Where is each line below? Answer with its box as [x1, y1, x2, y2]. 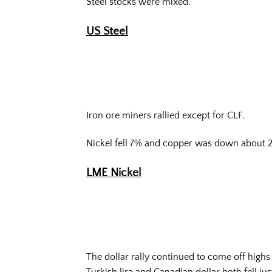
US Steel [86, 24, 128, 38]
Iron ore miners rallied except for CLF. [86, 110, 245, 121]
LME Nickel [86, 166, 141, 179]
